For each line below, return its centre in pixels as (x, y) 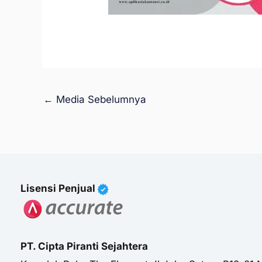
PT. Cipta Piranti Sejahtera (84, 246)
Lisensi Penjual (58, 189)
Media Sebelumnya (100, 99)
